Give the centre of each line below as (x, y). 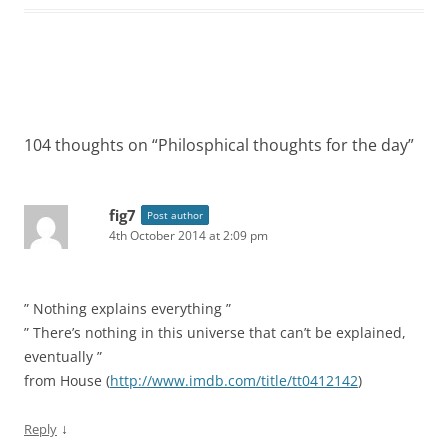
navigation (60, 126)
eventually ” (63, 356)
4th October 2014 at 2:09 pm (188, 235)
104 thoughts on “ (91, 145)
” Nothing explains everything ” (127, 308)
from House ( (67, 380)
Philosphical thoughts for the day (283, 145)
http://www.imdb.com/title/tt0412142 (234, 380)
